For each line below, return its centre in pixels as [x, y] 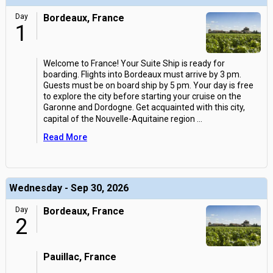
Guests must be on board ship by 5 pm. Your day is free [148, 85]
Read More [65, 137]
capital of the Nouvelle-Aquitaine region [119, 119]
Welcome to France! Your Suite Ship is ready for [134, 63]
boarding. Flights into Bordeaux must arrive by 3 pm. [142, 74]
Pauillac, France [80, 257]
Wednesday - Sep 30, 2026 [69, 188]
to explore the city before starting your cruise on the [142, 96]
